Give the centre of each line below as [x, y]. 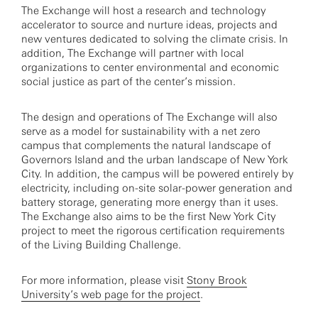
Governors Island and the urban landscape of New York [155, 160]
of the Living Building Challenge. [101, 245]
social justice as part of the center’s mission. [128, 82]
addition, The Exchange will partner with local [133, 53]
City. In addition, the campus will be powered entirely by [158, 174]
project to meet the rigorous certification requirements [153, 231]
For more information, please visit [104, 280]
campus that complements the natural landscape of [146, 146]
